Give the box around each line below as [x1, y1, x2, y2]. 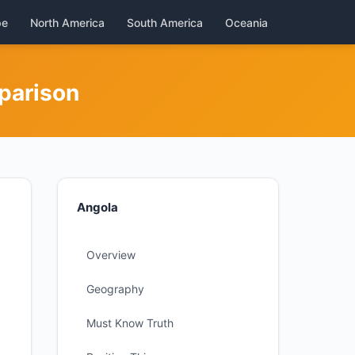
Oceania [225, 15, 268, 29]
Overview [86, 248, 136, 261]
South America [127, 15, 203, 29]
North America [30, 15, 105, 29]
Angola [77, 200, 118, 215]
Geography [86, 282, 144, 296]
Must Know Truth [86, 316, 174, 330]
